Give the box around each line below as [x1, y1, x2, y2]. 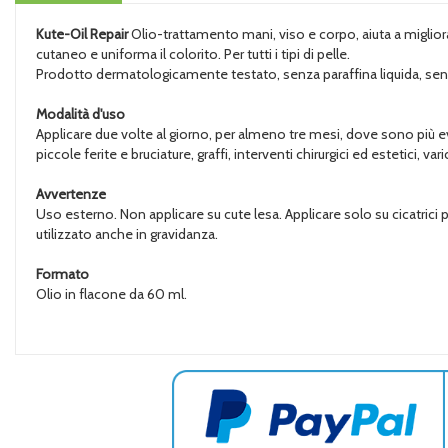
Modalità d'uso [36, 105, 125, 123]
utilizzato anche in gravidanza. [36, 225, 218, 243]
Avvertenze [36, 185, 106, 203]
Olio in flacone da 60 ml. [36, 285, 187, 303]
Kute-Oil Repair [36, 25, 128, 43]
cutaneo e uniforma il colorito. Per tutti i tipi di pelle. [36, 45, 350, 63]
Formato [36, 265, 89, 283]
